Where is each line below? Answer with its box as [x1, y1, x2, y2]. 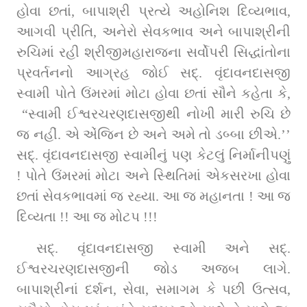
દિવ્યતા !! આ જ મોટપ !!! [16, 209, 158, 225]
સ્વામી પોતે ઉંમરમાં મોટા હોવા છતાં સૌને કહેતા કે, [16, 86, 291, 101]
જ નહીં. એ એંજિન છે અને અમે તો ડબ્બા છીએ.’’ [16, 127, 291, 143]
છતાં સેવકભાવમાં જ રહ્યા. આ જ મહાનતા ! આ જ [16, 188, 291, 204]
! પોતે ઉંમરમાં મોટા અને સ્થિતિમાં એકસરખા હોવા [16, 168, 291, 184]
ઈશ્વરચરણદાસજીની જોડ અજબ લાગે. [16, 261, 291, 277]
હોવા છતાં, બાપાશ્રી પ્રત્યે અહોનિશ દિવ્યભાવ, [16, 3, 291, 19]
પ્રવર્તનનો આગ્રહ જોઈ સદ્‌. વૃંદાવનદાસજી [16, 65, 199, 81]
